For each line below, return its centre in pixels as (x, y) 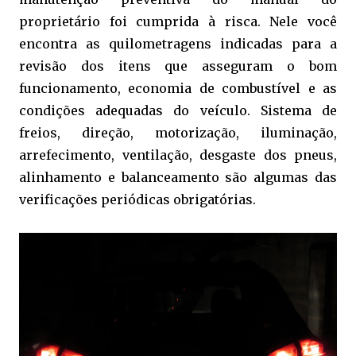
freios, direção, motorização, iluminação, (178, 132)
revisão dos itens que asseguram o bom (178, 66)
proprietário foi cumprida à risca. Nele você (178, 21)
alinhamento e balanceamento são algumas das (178, 177)
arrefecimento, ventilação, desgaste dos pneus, (178, 155)
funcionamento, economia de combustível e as (178, 88)
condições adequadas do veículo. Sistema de (178, 110)
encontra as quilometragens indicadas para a (178, 43)
